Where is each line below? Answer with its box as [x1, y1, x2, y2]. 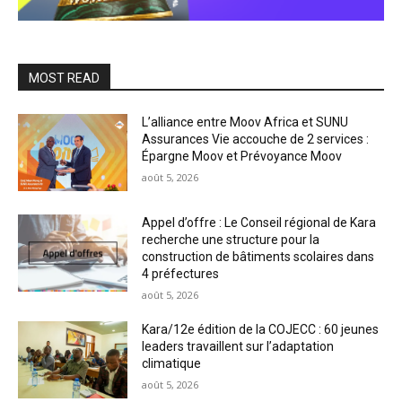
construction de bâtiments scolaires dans [142, 249, 375, 264]
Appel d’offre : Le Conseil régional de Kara [142, 214, 377, 230]
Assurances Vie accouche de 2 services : [142, 132, 370, 147]
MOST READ [29, 71, 100, 86]
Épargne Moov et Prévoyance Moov [142, 149, 343, 164]
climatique [142, 355, 202, 371]
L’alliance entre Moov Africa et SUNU [142, 115, 349, 130]
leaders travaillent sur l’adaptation [142, 338, 335, 354]
